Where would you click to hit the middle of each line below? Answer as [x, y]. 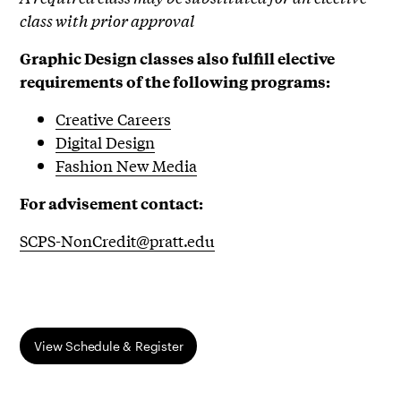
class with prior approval [107, 20]
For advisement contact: [112, 203]
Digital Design [106, 141]
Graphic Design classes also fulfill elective [178, 58]
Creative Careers [114, 118]
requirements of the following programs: [175, 81]
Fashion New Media [127, 165]
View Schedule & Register [109, 346]
